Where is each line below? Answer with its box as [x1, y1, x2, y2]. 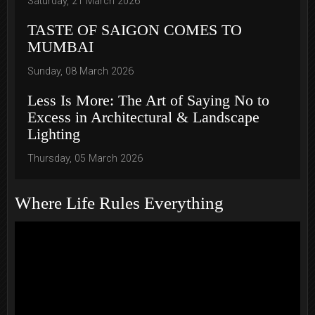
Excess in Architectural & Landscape [27, 108, 259, 127]
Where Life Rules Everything [15, 193, 224, 213]
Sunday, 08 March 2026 [27, 65, 134, 78]
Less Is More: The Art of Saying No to [27, 91, 269, 110]
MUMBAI [27, 38, 94, 56]
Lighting [27, 125, 80, 143]
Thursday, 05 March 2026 [27, 153, 143, 165]
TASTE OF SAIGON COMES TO [27, 21, 242, 39]
